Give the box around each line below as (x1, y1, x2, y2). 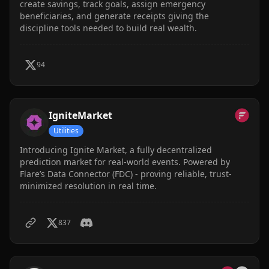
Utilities (53, 125, 79, 136)
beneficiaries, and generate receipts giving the (20, 10, 209, 22)
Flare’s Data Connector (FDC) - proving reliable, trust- (20, 168, 232, 180)
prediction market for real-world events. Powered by (20, 156, 230, 168)
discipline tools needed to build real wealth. (20, 22, 197, 34)
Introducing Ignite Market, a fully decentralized (20, 144, 212, 156)
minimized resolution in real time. (20, 180, 157, 192)
